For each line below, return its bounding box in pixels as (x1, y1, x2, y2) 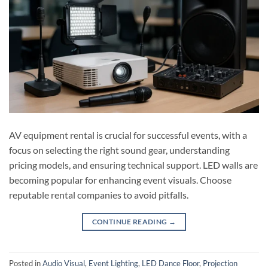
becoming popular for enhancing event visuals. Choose (9, 174, 232, 186)
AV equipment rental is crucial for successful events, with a (9, 129, 247, 141)
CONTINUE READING (92, 217, 169, 227)
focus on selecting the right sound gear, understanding (9, 144, 230, 156)
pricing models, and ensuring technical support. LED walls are (9, 159, 258, 171)
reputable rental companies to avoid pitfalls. (9, 189, 188, 201)
